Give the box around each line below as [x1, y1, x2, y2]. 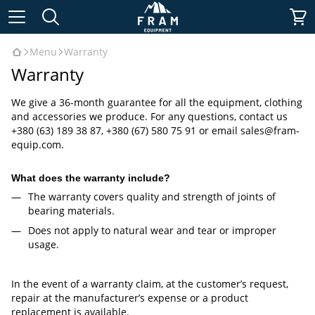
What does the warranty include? [11, 172, 170, 184]
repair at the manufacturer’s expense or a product [11, 290, 248, 304]
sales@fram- [240, 124, 300, 137]
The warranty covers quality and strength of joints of [28, 190, 276, 203]
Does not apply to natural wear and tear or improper [28, 224, 276, 238]
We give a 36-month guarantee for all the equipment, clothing [11, 96, 302, 109]
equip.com [11, 138, 61, 151]
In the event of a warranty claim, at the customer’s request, [11, 276, 288, 290]
